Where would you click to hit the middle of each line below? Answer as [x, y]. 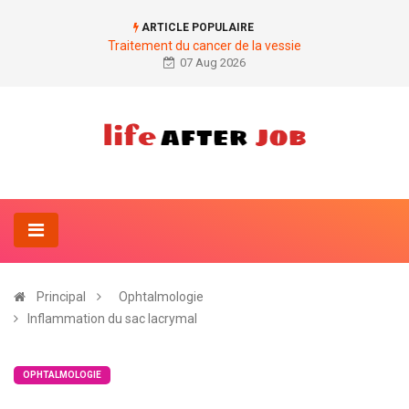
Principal [61, 297]
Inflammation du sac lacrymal [112, 319]
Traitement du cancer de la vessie [204, 46]
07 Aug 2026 [213, 63]
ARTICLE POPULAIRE [196, 27]
